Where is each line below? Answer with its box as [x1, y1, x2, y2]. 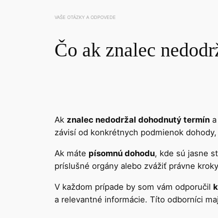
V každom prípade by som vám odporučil [54, 182, 213, 192]
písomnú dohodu [89, 148, 155, 158]
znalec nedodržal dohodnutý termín [67, 115, 210, 125]
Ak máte [54, 148, 89, 158]
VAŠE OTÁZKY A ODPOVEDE [54, 15, 116, 20]
